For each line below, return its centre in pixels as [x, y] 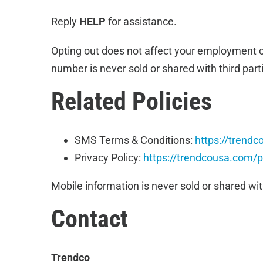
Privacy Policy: [109, 158]
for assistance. [141, 21]
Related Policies [131, 101]
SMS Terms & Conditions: [134, 140]
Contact [89, 219]
